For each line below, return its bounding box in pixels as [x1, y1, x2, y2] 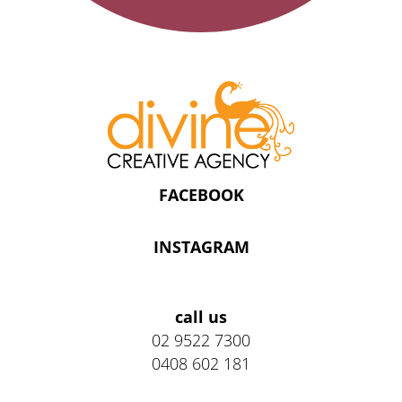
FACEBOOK [158, 183, 244, 205]
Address [14, 281, 122, 327]
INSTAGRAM [153, 235, 249, 258]
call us [175, 305, 227, 328]
